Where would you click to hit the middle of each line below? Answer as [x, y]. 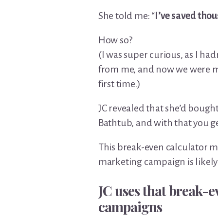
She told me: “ [126, 16]
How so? [115, 40]
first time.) [119, 84]
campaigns [130, 207]
